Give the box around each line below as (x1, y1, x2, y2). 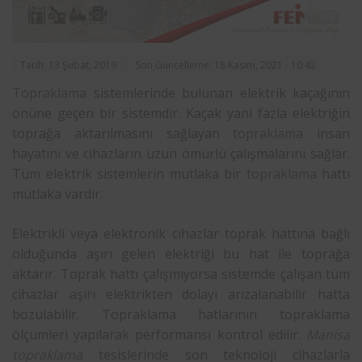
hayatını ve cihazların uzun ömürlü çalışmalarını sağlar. (12, 144, 350, 162)
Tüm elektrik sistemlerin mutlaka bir (12, 164, 246, 183)
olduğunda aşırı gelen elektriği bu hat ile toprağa (12, 244, 350, 263)
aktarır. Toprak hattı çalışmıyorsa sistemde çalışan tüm (12, 264, 350, 283)
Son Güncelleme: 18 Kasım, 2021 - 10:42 (136, 57, 316, 72)
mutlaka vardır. (12, 184, 103, 203)
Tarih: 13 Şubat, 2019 (20, 57, 116, 72)
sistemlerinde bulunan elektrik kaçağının (86, 83, 350, 102)
